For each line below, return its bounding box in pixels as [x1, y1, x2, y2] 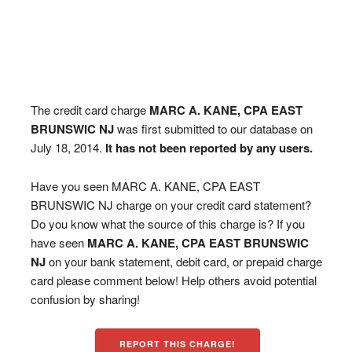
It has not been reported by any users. [104, 139, 313, 156]
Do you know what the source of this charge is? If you [30, 215, 305, 232]
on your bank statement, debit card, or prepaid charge [45, 253, 322, 269]
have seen [30, 234, 87, 251]
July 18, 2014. [30, 139, 105, 156]
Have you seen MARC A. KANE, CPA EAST [30, 178, 260, 194]
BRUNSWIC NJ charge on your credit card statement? [30, 196, 311, 213]
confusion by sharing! [30, 291, 140, 307]
